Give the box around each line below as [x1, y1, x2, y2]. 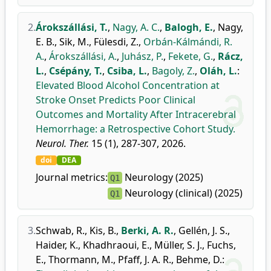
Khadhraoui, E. [83, 238, 149, 252]
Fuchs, [207, 238, 236, 252]
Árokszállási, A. [49, 50, 117, 63]
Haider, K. [36, 238, 78, 252]
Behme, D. [176, 253, 222, 266]
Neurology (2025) [122, 171, 203, 184]
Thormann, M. [48, 253, 113, 266]
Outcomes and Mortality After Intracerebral [36, 108, 236, 121]
